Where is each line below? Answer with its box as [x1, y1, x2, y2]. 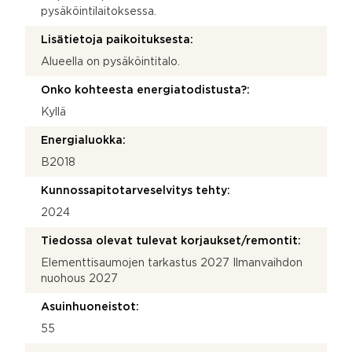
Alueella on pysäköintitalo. [41, 57, 180, 67]
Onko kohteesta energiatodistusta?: [41, 85, 250, 95]
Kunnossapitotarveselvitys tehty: [41, 185, 230, 196]
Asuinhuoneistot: [41, 302, 139, 312]
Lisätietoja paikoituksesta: [41, 35, 193, 45]
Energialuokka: [41, 135, 126, 145]
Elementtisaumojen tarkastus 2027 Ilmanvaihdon [41, 258, 302, 268]
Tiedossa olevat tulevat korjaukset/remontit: [41, 236, 301, 246]
